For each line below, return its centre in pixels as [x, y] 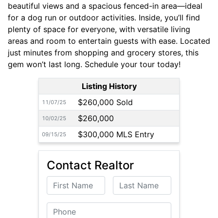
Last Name [133, 182]
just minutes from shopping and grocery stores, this [103, 53]
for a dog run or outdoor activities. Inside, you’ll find [104, 18]
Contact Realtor [90, 165]
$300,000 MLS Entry [116, 135]
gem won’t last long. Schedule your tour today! [94, 64]
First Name [67, 182]
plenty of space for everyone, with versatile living [99, 29]
